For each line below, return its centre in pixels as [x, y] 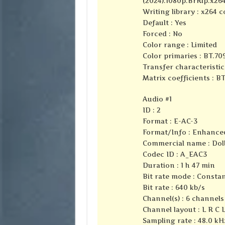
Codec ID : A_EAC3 [175, 154]
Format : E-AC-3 [170, 121]
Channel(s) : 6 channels [183, 199]
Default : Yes [164, 23]
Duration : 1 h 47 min [179, 165]
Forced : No [162, 34]
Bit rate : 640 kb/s [174, 188]
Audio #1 [157, 99]
